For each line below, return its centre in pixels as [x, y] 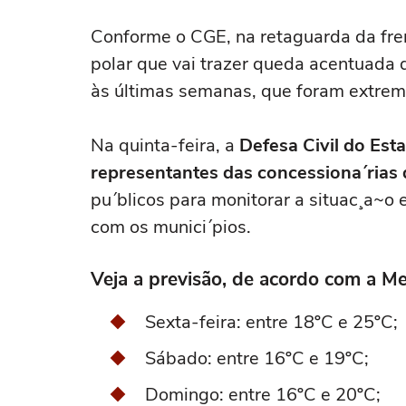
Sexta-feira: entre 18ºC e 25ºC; [271, 322]
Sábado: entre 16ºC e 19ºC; [257, 358]
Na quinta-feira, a [165, 145]
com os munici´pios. [171, 227]
